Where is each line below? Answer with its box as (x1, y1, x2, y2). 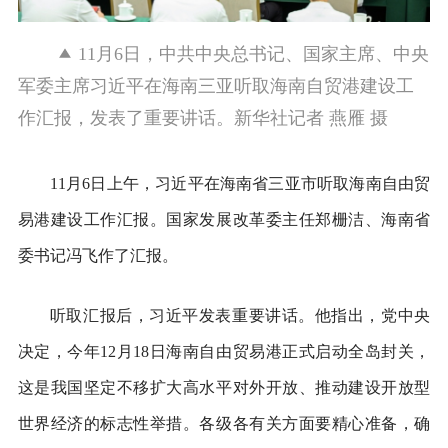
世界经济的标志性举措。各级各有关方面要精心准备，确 (17, 414, 431, 432)
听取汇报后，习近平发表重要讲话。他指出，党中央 (49, 306, 431, 324)
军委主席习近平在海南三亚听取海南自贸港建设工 (17, 75, 414, 96)
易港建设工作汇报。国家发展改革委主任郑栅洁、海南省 (17, 210, 431, 228)
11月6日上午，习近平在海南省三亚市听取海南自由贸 (49, 174, 431, 192)
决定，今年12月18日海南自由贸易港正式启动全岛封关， (17, 342, 431, 360)
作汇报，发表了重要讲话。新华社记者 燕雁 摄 (17, 107, 388, 128)
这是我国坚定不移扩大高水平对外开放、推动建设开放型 (17, 378, 431, 396)
